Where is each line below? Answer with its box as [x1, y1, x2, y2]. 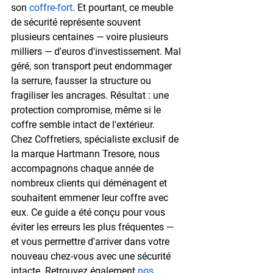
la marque [11, 147, 57, 160]
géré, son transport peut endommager [11, 60, 174, 72]
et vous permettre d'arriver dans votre [11, 235, 172, 247]
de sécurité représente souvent [11, 16, 143, 28]
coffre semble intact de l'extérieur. [11, 118, 155, 130]
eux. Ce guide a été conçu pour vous [11, 206, 168, 218]
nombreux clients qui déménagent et [11, 177, 169, 189]
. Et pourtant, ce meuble [73, 1, 175, 13]
